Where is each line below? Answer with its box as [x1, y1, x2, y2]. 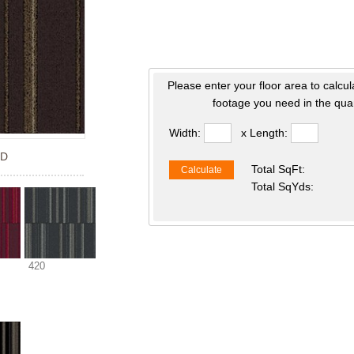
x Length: [238, 126, 292, 139]
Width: [169, 126, 205, 139]
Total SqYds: [250, 180, 314, 193]
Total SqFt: [250, 163, 305, 175]
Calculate [181, 164, 223, 175]
